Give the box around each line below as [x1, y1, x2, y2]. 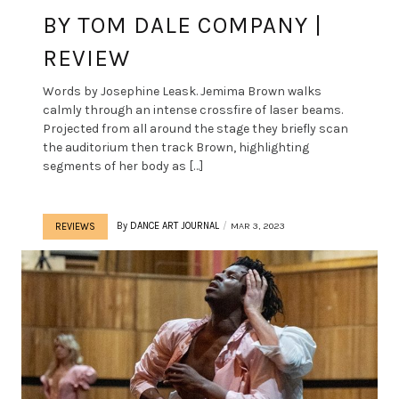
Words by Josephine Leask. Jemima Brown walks [43, 83, 322, 99]
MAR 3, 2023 [231, 219, 285, 232]
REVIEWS [55, 220, 95, 232]
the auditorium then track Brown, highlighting [43, 139, 309, 155]
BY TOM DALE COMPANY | [43, 11, 322, 39]
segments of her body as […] [43, 158, 203, 174]
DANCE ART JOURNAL [130, 219, 219, 232]
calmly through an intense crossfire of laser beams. [43, 102, 343, 118]
